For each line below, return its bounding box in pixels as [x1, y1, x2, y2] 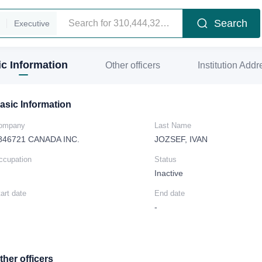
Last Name [154, 121, 191, 130]
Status [154, 155, 177, 164]
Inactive [154, 168, 183, 178]
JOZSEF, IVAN [154, 135, 208, 144]
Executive [13, 19, 50, 28]
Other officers [105, 60, 160, 70]
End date [154, 189, 185, 198]
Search [214, 17, 247, 29]
